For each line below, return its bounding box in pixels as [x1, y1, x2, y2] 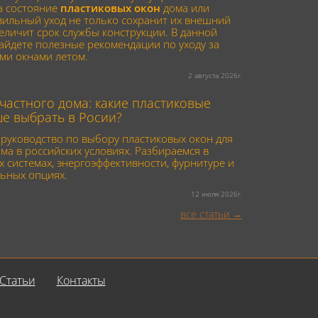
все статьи [180, 207, 229, 221]
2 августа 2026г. [188, 70, 242, 80]
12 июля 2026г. [191, 188, 242, 199]
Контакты [56, 272, 106, 288]
